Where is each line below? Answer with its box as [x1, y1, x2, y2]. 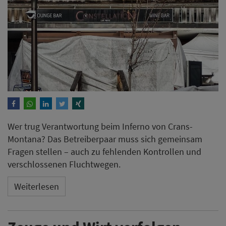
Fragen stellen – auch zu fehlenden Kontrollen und [8, 145, 201, 157]
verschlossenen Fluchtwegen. [8, 158, 121, 170]
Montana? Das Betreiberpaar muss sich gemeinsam [8, 133, 202, 145]
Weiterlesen [14, 181, 59, 193]
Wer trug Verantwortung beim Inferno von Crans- [8, 120, 193, 132]
